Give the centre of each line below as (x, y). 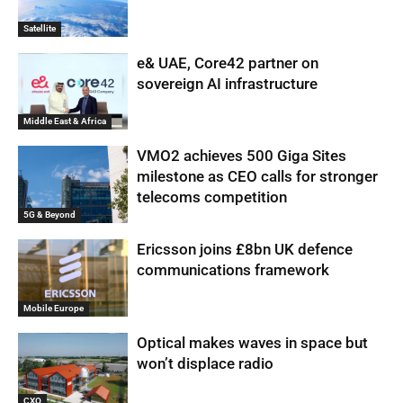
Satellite (40, 28)
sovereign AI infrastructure (228, 83)
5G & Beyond (49, 214)
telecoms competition (212, 197)
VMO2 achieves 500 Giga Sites (242, 156)
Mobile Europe (54, 308)
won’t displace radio (206, 363)
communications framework (233, 269)
